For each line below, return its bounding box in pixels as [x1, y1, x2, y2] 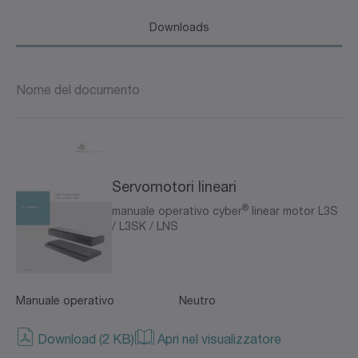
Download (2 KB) [34, 330, 134, 346]
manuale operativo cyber [112, 204, 242, 217]
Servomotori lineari [112, 177, 237, 195]
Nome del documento [16, 81, 140, 97]
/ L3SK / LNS [112, 219, 178, 233]
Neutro [179, 292, 216, 307]
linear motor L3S [249, 204, 338, 217]
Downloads [149, 19, 209, 34]
